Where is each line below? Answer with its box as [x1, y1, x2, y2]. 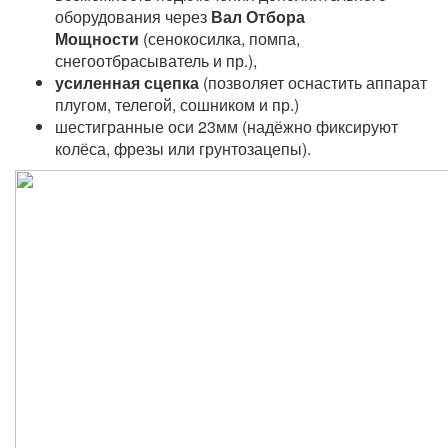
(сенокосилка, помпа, [143, 27, 300, 50]
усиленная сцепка [55, 71, 199, 94]
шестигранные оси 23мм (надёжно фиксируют [55, 115, 398, 138]
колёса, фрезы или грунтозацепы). [55, 137, 311, 160]
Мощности [55, 27, 143, 50]
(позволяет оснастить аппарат [199, 71, 427, 94]
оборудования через [55, 5, 211, 28]
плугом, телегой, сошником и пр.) [55, 93, 299, 116]
